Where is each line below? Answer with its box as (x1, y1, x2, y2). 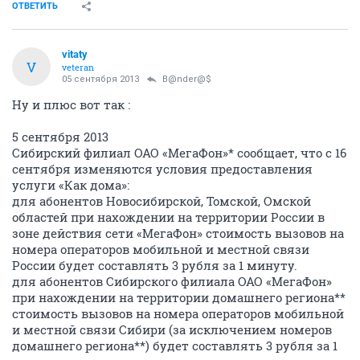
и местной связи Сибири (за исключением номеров (12, 321, 332, 337)
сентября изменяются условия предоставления (12, 161, 313, 177)
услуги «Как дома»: (12, 177, 129, 193)
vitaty (62, 48, 88, 60)
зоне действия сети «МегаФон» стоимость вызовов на (12, 225, 344, 241)
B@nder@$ (162, 74, 211, 84)
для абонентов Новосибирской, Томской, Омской (12, 193, 311, 209)
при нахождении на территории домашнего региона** (12, 289, 346, 305)
